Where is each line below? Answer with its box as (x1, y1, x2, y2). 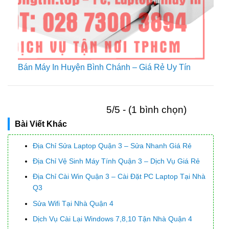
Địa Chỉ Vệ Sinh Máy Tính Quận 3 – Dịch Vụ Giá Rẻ (33, 156, 200, 165)
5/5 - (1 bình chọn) (106, 104, 187, 115)
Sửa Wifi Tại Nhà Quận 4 (33, 199, 114, 208)
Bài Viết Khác (15, 119, 67, 128)
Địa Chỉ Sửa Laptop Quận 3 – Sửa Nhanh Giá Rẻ (33, 141, 192, 150)
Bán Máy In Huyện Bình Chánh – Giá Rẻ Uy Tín (18, 62, 191, 72)
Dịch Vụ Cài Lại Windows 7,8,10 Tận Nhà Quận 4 (33, 215, 193, 223)
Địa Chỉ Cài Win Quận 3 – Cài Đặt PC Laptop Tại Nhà (33, 172, 206, 181)
